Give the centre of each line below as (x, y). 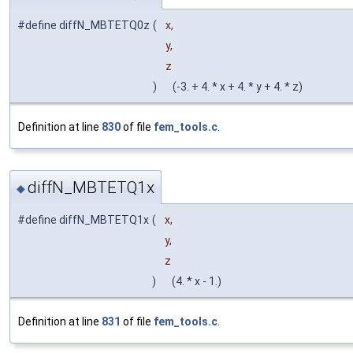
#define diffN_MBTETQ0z (84, 25)
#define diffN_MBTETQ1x (83, 220)
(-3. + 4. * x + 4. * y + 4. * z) (234, 86)
